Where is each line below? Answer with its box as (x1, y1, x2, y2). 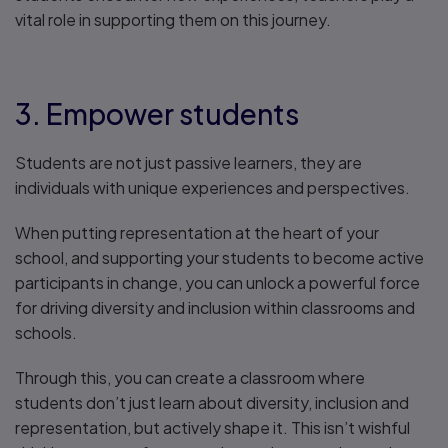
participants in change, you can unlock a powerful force (15, 272, 420, 293)
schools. (15, 322, 77, 343)
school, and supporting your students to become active (15, 247, 424, 268)
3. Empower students (15, 96, 299, 131)
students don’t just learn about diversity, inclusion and (15, 392, 409, 413)
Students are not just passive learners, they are (15, 152, 362, 173)
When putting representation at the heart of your (15, 222, 379, 243)
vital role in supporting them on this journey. (15, 9, 331, 30)
